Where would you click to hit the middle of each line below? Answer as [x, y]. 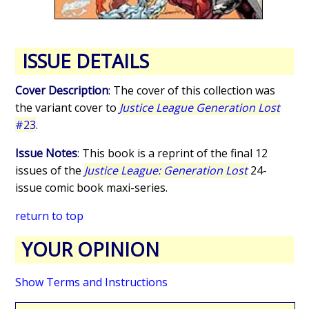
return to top [50, 216]
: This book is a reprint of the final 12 [173, 153]
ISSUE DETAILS [86, 61]
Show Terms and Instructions [92, 282]
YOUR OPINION [91, 250]
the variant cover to [68, 108]
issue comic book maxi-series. [92, 188]
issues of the [50, 171]
